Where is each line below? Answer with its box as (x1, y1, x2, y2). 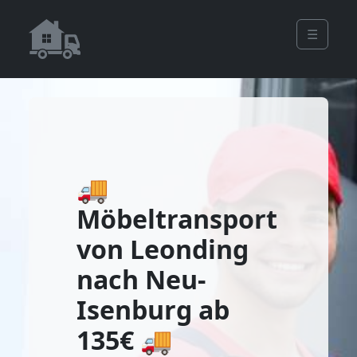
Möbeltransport (76, 202, 277, 236)
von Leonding (76, 232, 249, 266)
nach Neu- (76, 262, 206, 296)
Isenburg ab (76, 292, 229, 327)
